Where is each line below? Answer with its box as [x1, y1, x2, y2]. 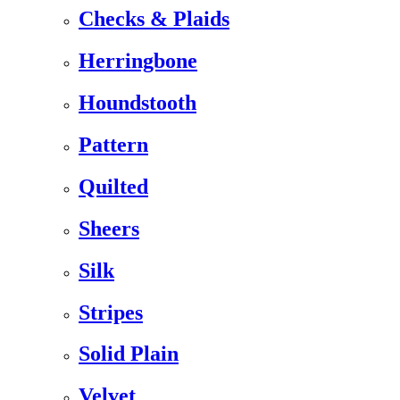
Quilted [79, 174, 148, 198]
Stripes [79, 300, 143, 324]
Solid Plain [79, 342, 179, 366]
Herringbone [79, 49, 197, 73]
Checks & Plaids [79, 7, 229, 31]
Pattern [79, 132, 148, 156]
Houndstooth [79, 91, 196, 115]
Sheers [79, 216, 139, 240]
